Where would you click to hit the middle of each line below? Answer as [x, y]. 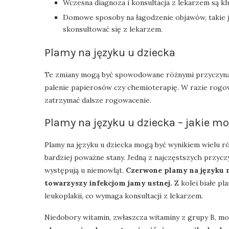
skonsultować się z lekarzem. [113, 29]
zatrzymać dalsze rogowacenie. [98, 100]
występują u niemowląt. [85, 170]
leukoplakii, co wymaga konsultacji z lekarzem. [124, 196]
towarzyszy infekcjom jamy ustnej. [108, 183]
